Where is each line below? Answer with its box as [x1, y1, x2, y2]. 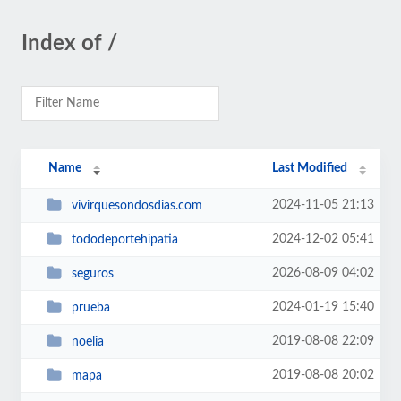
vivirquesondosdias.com [71, 199, 202, 212]
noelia [71, 335, 104, 348]
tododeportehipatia [71, 233, 178, 246]
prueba [71, 301, 110, 314]
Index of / [21, 33, 117, 55]
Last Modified [272, 162, 348, 175]
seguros [71, 267, 114, 280]
